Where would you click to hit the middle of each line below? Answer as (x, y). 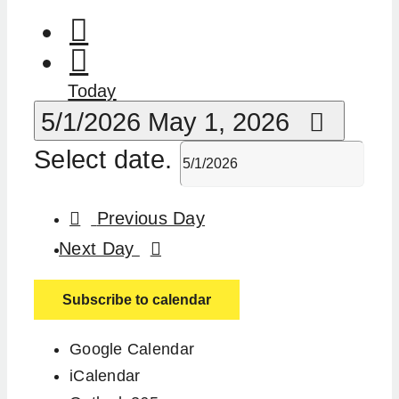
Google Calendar (132, 350)
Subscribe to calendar (137, 300)
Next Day (99, 249)
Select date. (107, 160)
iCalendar (105, 376)
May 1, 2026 (222, 122)
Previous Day (151, 219)
